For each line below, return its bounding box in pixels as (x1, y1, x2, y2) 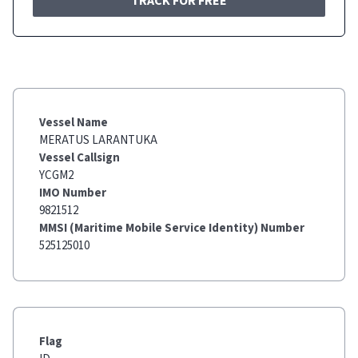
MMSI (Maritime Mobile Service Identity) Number (39, 220, 304, 237)
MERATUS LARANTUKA (39, 132, 157, 149)
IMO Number (39, 185, 106, 201)
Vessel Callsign (39, 149, 120, 166)
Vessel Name (39, 114, 108, 131)
